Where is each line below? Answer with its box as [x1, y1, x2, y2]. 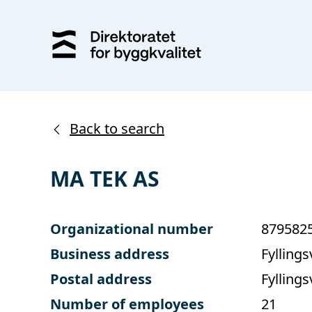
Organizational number [50, 219, 213, 238]
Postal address [50, 269, 152, 288]
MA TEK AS [50, 164, 159, 193]
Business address [50, 244, 169, 263]
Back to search [70, 118, 164, 138]
